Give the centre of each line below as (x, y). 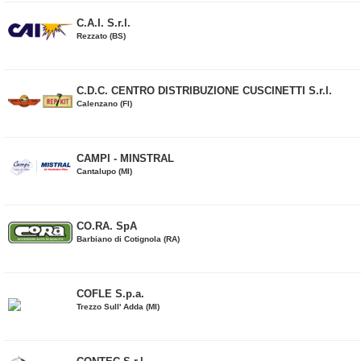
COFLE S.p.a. (110, 294)
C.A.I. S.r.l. (104, 23)
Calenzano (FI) (104, 104)
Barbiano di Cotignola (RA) (128, 239)
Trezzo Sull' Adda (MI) (118, 307)
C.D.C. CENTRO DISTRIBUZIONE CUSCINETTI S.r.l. (204, 91)
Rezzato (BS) (101, 36)
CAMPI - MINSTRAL (125, 158)
